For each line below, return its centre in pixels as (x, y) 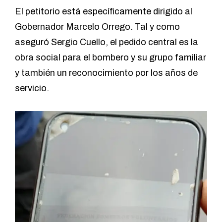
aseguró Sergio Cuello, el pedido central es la (107, 42)
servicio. (33, 88)
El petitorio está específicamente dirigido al (104, 12)
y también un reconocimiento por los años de (106, 73)
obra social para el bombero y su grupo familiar (111, 58)
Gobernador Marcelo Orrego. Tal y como (97, 27)
